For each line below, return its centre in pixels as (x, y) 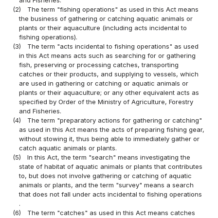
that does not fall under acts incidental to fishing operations (111, 194)
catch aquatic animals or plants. (68, 148)
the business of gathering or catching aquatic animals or (106, 18)
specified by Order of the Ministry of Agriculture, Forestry (106, 101)
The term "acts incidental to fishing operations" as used (113, 46)
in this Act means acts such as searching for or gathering (108, 55)
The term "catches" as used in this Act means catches (111, 212)
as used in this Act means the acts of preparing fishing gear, (112, 129)
